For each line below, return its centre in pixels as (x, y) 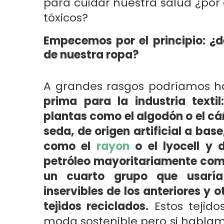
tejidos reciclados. (96, 206)
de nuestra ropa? (91, 55)
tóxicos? (66, 18)
